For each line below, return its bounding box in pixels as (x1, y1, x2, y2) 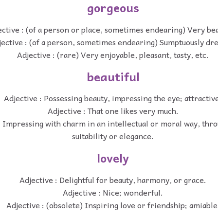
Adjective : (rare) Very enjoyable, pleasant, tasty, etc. (17, 48, 209, 61)
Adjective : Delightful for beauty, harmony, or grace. (19, 173, 206, 186)
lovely (97, 148, 129, 167)
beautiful (86, 67, 140, 86)
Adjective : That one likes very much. (47, 104, 179, 117)
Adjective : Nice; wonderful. (63, 185, 163, 199)
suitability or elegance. (72, 129, 154, 143)
